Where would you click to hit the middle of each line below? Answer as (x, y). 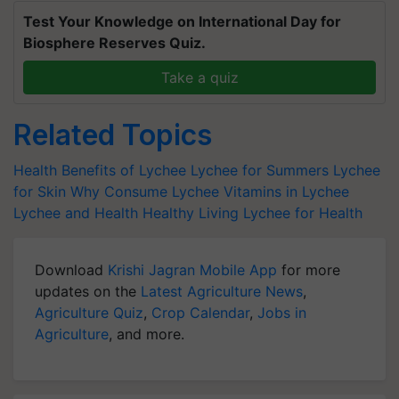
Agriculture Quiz (89, 313)
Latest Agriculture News (222, 291)
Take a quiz (199, 77)
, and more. (147, 334)
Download (71, 270)
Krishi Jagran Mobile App (192, 270)
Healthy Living (191, 213)
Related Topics (113, 135)
